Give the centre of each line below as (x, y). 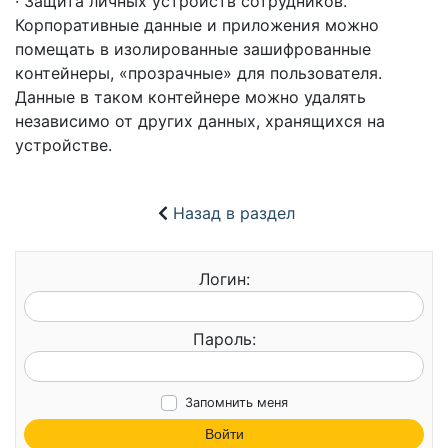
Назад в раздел (233, 213)
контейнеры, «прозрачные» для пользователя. (198, 73)
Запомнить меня (236, 402)
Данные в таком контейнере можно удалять (190, 97)
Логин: (224, 278)
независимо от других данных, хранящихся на (200, 121)
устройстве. (63, 145)
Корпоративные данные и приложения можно (197, 25)
